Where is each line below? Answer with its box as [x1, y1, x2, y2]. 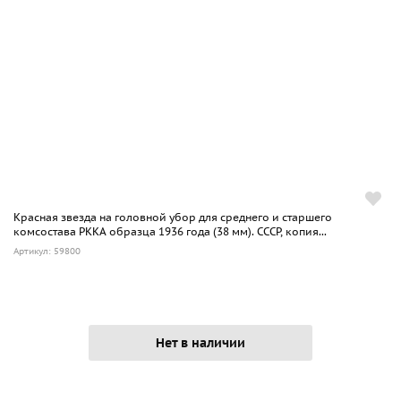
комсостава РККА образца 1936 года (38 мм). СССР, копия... [13, 224, 327, 238]
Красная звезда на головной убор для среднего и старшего [13, 209, 332, 224]
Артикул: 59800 [13, 244, 81, 257]
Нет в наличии [156, 334, 245, 351]
